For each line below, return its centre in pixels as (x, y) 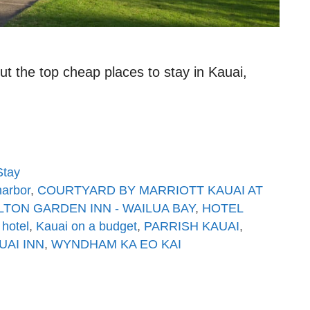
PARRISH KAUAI (192, 226)
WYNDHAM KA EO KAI (116, 244)
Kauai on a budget (86, 226)
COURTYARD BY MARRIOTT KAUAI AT (150, 190)
